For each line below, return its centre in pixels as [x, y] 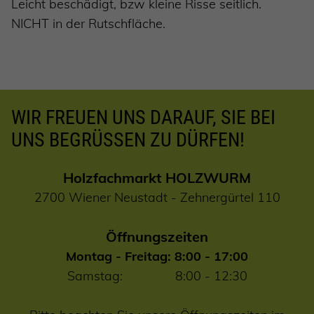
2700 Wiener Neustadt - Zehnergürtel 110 [157, 198]
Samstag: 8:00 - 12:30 [157, 276]
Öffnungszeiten [157, 237]
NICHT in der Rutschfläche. [88, 24]
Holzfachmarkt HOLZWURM [157, 178]
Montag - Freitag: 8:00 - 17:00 [157, 257]
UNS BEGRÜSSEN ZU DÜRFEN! [128, 140]
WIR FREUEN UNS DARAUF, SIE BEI [143, 118]
